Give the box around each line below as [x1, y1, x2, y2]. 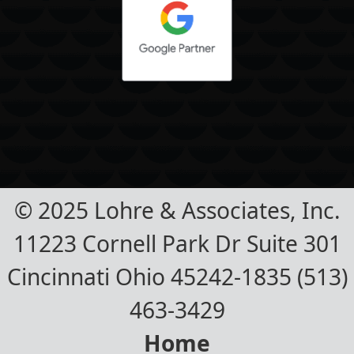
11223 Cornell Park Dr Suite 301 [13, 228, 341, 259]
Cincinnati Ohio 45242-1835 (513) [6, 262, 348, 292]
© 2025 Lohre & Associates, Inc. [13, 195, 341, 226]
